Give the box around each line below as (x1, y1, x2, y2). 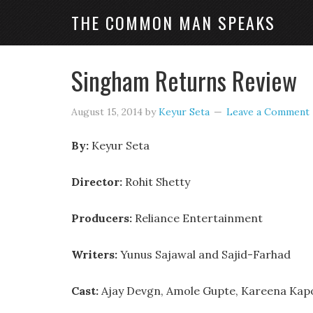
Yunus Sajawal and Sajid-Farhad (117, 247, 291, 261)
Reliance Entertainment (132, 211, 263, 225)
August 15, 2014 (71, 105, 143, 118)
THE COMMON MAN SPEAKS (71, 10, 275, 35)
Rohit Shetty (122, 175, 190, 189)
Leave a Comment (226, 105, 310, 118)
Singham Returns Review (71, 61, 297, 99)
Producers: (71, 211, 132, 225)
